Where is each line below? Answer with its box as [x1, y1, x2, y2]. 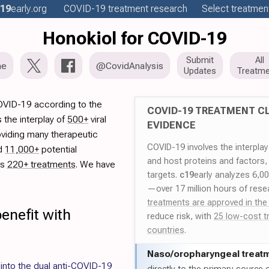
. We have [75, 159, 115, 170]
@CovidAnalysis [96, 59, 163, 71]
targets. [147, 169, 180, 180]
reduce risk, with [147, 211, 214, 222]
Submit [186, 55, 214, 65]
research [148, 3, 187, 14]
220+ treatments [7, 159, 76, 170]
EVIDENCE [147, 119, 196, 131]
